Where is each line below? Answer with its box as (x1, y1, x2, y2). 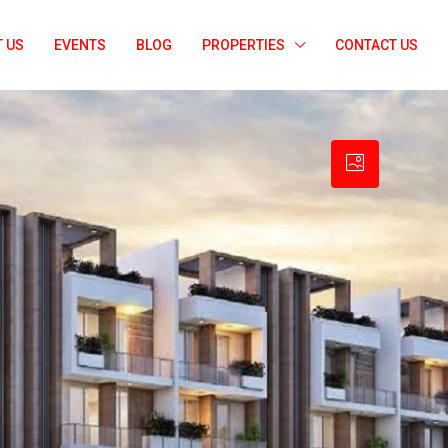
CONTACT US (335, 37, 418, 53)
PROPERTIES (202, 37, 285, 53)
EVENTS (54, 37, 106, 53)
